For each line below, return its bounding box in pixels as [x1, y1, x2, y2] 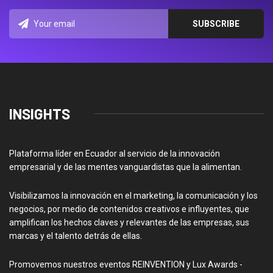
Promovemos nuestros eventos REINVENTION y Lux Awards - [9, 259, 243, 269]
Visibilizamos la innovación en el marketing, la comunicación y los [9, 190, 258, 200]
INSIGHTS [9, 104, 70, 122]
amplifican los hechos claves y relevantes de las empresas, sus [9, 217, 249, 227]
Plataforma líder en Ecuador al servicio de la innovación [9, 148, 220, 158]
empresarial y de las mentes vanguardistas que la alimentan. [9, 161, 242, 172]
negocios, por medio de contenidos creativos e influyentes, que [9, 204, 249, 214]
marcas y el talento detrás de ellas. [9, 230, 142, 241]
